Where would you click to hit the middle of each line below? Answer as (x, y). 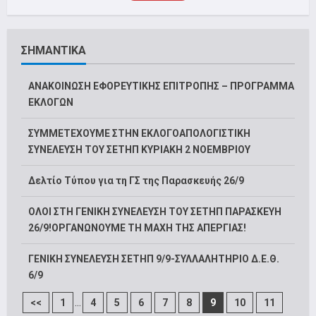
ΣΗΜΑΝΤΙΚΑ (54, 51)
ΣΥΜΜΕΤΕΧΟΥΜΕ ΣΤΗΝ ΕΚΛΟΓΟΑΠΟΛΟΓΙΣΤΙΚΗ (139, 134)
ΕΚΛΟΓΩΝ (51, 103)
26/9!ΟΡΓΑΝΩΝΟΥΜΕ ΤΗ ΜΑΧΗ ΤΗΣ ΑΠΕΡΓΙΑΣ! (137, 228)
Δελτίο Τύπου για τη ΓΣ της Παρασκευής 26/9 (136, 181)
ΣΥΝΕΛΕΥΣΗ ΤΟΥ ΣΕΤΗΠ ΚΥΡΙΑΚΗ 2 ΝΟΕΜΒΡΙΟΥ (139, 150)
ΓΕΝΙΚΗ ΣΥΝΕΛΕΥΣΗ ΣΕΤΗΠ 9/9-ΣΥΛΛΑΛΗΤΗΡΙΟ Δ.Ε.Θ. (154, 259)
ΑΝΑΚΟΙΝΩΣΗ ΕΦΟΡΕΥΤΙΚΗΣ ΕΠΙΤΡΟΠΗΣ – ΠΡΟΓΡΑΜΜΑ (161, 86)
